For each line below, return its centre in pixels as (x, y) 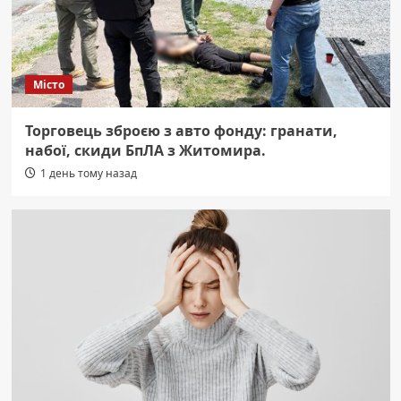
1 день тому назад (88, 173)
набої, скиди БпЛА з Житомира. (145, 150)
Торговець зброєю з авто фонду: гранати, (181, 130)
